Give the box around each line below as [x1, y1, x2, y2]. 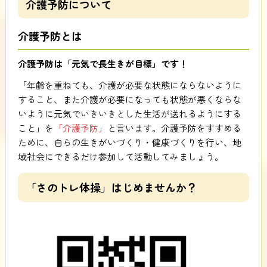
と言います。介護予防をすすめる [107, 121, 241, 134]
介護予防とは [17, 28, 82, 44]
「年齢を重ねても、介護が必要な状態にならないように [17, 78, 241, 91]
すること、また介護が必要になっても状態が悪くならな [17, 92, 241, 105]
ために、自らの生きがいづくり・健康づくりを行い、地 [17, 135, 241, 148]
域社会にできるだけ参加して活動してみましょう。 [17, 150, 223, 163]
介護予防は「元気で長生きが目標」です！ [17, 57, 188, 70]
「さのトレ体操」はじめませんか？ [26, 179, 198, 195]
